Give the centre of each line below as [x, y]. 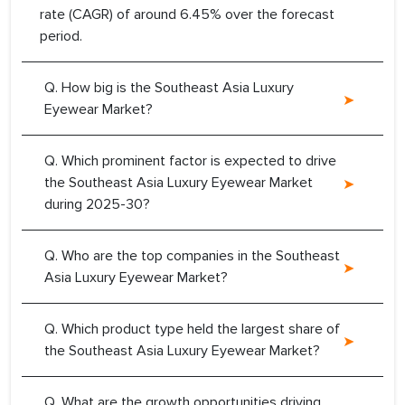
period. [61, 37]
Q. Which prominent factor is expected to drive [190, 161]
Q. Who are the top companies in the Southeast [192, 256]
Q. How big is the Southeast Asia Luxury [169, 88]
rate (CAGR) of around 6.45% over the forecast [187, 15]
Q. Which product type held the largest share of [192, 330]
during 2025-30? [97, 205]
